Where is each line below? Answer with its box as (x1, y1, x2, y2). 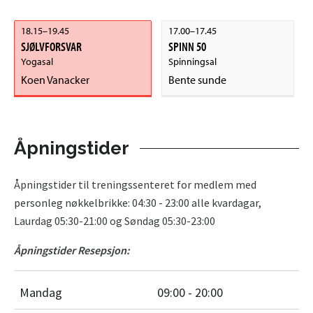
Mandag (20, 284, 62, 300)
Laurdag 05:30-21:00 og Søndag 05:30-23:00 (14, 213, 215, 228)
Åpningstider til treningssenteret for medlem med (14, 177, 256, 191)
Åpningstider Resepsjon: (14, 242, 129, 257)
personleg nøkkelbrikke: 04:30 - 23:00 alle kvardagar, (14, 195, 261, 210)
